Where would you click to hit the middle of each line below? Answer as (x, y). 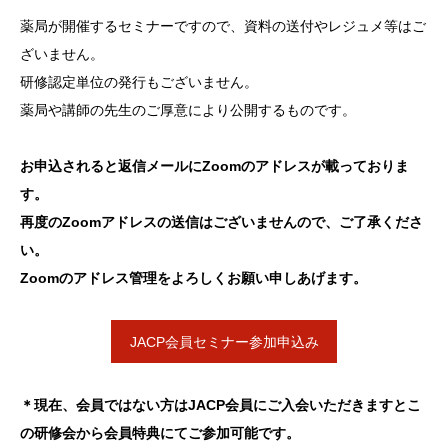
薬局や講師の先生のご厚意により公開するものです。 (188, 110)
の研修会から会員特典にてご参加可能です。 (160, 433)
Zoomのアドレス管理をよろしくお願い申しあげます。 (193, 278)
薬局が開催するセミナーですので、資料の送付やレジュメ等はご (223, 26)
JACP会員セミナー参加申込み (224, 342)
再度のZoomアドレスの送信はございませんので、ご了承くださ (221, 222)
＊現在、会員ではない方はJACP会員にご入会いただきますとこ (220, 405)
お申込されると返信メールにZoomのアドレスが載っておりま (214, 166)
